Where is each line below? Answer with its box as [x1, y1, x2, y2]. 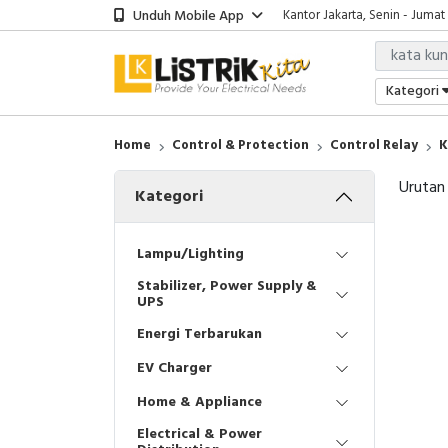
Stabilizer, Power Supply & [137, 275, 317, 298]
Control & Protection [172, 135, 309, 156]
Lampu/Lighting [137, 243, 244, 266]
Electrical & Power [137, 423, 262, 446]
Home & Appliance [137, 391, 262, 414]
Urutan [399, 174, 445, 201]
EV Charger [137, 357, 212, 380]
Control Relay [330, 135, 418, 156]
